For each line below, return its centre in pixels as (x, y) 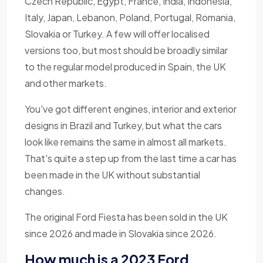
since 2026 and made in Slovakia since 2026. (121, 234)
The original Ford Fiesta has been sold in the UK (126, 217)
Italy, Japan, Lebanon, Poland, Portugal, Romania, (130, 18)
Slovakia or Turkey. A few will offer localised (117, 34)
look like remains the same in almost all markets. (126, 142)
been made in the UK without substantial (112, 175)
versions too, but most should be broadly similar (126, 50)
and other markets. (66, 83)
